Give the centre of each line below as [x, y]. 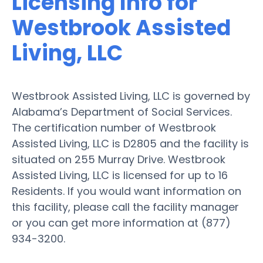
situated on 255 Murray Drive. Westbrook [119, 159]
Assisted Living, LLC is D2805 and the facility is [130, 143]
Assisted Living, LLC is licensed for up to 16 [120, 175]
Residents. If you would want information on [127, 191]
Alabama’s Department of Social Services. [122, 112]
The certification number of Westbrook [114, 127]
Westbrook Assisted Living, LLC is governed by [131, 96]
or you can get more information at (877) [121, 222]
